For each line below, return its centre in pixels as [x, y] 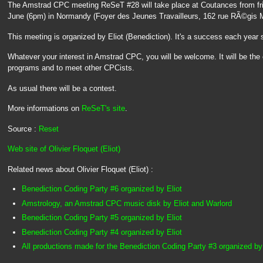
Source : [23, 129]
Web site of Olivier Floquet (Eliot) [64, 149]
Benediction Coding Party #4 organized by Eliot [102, 232]
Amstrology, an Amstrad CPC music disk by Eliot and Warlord [127, 203]
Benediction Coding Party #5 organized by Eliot [102, 218]
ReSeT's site [103, 109]
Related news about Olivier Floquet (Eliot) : [80, 169]
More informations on [44, 109]
